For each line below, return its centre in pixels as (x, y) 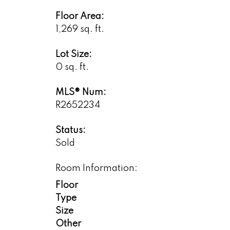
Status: (70, 130)
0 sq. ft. (72, 67)
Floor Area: (80, 16)
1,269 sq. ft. (80, 29)
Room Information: (96, 168)
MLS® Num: (81, 92)
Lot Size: (73, 54)
